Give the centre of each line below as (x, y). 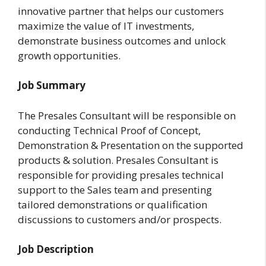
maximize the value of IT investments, (106, 26)
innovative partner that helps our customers (121, 11)
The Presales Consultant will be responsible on (127, 115)
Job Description (56, 249)
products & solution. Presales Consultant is (118, 160)
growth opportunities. (69, 55)
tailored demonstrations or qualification (113, 204)
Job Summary (52, 85)
